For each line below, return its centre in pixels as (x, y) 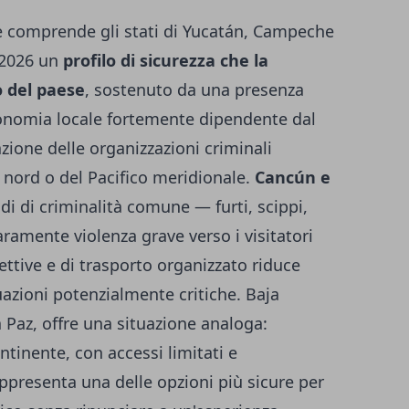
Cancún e (293, 178)
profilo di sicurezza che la (166, 61)
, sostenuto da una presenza (194, 90)
